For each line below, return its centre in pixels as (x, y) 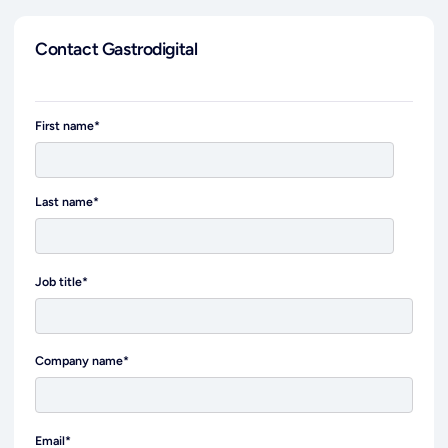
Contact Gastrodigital (116, 48)
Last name (64, 201)
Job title (59, 281)
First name (65, 125)
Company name (79, 361)
